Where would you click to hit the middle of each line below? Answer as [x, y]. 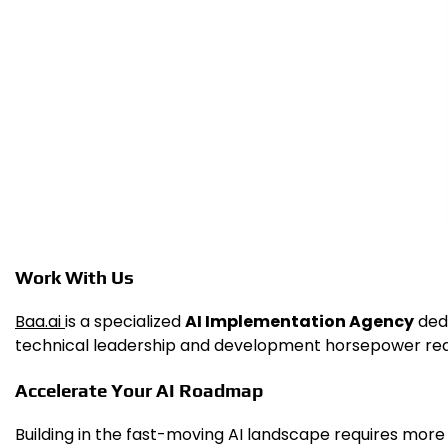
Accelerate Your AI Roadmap [139, 390]
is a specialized [125, 321]
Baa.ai [40, 321]
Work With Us [74, 277]
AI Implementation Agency [299, 321]
